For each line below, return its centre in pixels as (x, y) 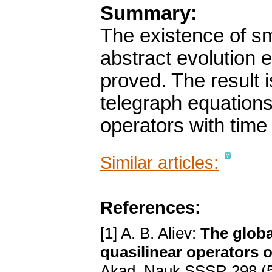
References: (151, 208)
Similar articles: (159, 163)
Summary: (149, 14)
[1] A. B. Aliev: (150, 233)
